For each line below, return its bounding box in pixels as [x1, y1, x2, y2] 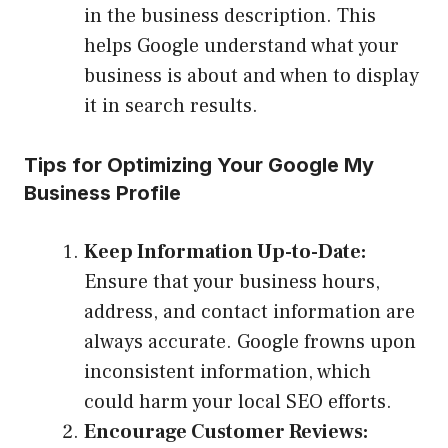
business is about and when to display [84, 63, 419, 90]
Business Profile [24, 181, 181, 206]
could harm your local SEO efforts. [84, 389, 392, 416]
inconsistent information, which [84, 359, 371, 386]
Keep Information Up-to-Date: [84, 239, 366, 266]
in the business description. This [84, 3, 376, 30]
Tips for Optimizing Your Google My [24, 153, 374, 178]
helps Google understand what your [84, 33, 399, 60]
